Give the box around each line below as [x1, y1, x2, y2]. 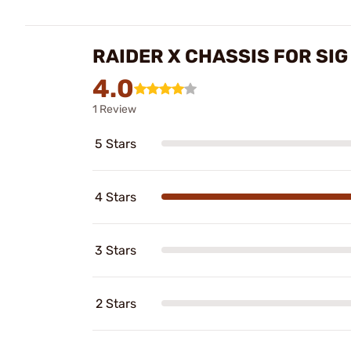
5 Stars [95, 136, 136, 151]
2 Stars [96, 295, 136, 311]
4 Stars [95, 189, 136, 204]
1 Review [92, 102, 136, 116]
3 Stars [95, 242, 136, 258]
